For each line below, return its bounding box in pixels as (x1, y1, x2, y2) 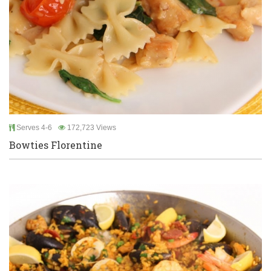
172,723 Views (65, 123, 116, 132)
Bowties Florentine (9, 139, 102, 151)
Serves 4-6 (15, 123, 52, 132)
